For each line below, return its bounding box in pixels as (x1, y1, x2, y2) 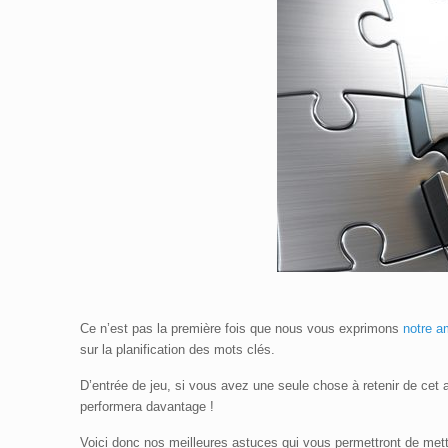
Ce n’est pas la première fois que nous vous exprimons (80, 321, 404, 336)
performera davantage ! (80, 399, 215, 414)
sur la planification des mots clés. (80, 342, 276, 357)
